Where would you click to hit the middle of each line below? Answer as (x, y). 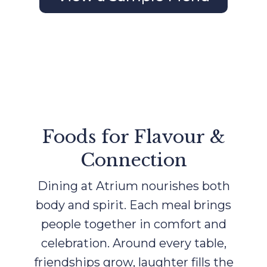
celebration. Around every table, (133, 243)
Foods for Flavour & (133, 137)
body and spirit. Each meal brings (133, 205)
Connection (133, 160)
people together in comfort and (133, 224)
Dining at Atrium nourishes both (133, 186)
